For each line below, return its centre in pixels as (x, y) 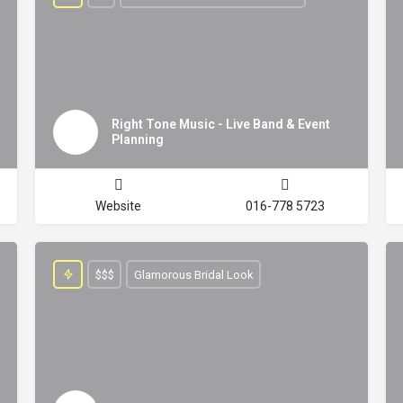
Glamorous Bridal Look (193, 274)
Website (118, 206)
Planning (138, 139)
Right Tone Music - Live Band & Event (221, 124)
